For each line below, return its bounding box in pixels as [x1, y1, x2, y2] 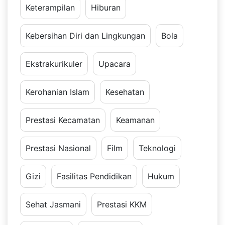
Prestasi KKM [97, 199, 147, 210]
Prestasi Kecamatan [26, 115, 100, 126]
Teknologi [139, 143, 176, 154]
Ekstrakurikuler [26, 59, 82, 69]
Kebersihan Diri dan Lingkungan [26, 31, 145, 41]
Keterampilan [26, 3, 75, 13]
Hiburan [91, 3, 121, 13]
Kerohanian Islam [26, 87, 89, 97]
